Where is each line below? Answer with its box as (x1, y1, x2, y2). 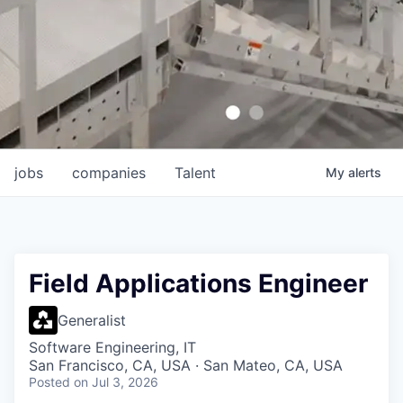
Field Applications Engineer (29, 268, 368, 299)
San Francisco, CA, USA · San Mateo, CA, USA (29, 356, 343, 374)
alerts (348, 165, 381, 180)
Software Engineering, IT (29, 338, 196, 356)
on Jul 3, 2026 (74, 374, 158, 390)
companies (72, 164, 146, 182)
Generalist (58, 311, 126, 329)
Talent (175, 164, 216, 182)
